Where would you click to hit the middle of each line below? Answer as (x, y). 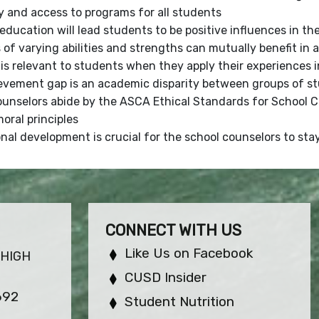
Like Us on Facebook (189, 253)
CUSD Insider (166, 277)
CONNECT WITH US (173, 230)
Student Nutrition (180, 301)
